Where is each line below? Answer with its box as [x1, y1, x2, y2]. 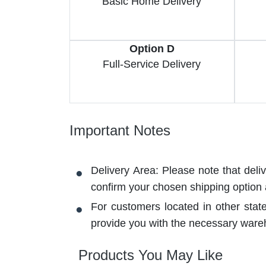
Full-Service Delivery [103, 58, 201, 70]
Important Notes [69, 122, 170, 138]
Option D [129, 42, 175, 55]
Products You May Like [78, 246, 223, 263]
